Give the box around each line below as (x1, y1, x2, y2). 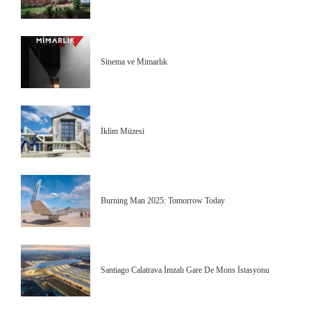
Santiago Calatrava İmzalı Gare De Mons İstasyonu (101, 265, 269, 276)
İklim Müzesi (101, 126, 144, 137)
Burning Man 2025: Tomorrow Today (101, 196, 225, 206)
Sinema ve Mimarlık (101, 57, 167, 67)
